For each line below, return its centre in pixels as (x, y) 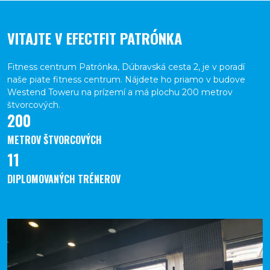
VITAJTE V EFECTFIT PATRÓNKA (95, 38)
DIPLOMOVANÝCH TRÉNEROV (64, 179)
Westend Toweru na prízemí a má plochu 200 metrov (120, 92)
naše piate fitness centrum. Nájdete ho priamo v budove (126, 80)
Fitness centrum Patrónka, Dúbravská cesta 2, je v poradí (126, 67)
